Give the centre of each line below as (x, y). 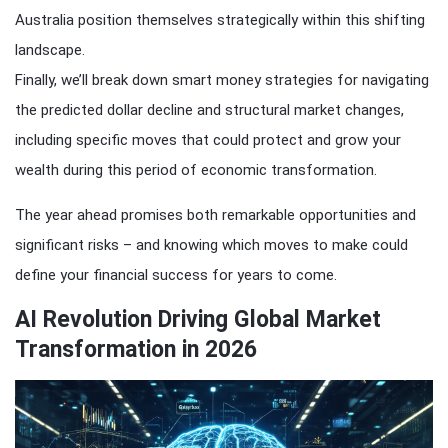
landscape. (50, 50)
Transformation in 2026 (136, 350)
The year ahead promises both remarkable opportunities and (215, 215)
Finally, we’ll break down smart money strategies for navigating (222, 80)
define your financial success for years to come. (176, 275)
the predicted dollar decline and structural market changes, (209, 110)
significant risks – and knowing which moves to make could (211, 245)
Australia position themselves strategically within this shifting (220, 20)
